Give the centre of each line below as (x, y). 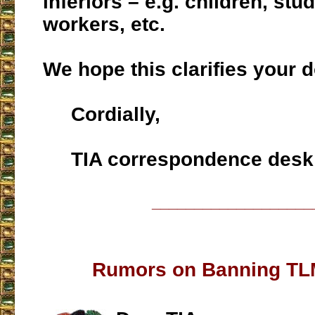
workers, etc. (104, 25)
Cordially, (102, 115)
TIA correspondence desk (178, 160)
